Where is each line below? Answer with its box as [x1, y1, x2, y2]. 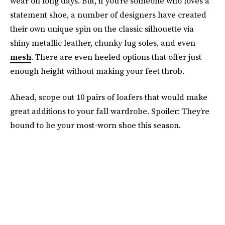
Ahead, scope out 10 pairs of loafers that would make [10, 91, 207, 102]
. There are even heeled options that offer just [31, 51, 201, 62]
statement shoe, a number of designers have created [10, 9, 206, 20]
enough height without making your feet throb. [10, 65, 184, 76]
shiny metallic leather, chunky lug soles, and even [10, 37, 195, 48]
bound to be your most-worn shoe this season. [10, 120, 181, 131]
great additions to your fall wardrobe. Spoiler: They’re [10, 105, 209, 117]
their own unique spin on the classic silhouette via [10, 23, 194, 34]
